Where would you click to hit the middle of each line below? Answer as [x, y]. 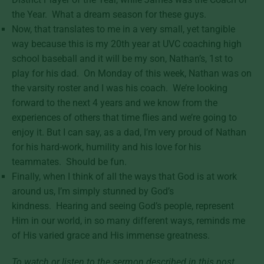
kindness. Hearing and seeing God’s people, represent [123, 206]
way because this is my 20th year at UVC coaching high [127, 44]
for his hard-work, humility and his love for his [106, 147]
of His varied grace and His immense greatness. [112, 235]
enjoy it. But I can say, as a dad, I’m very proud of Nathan [129, 132]
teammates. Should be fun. [72, 161]
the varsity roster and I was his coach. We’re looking [120, 88]
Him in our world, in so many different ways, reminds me [128, 220]
